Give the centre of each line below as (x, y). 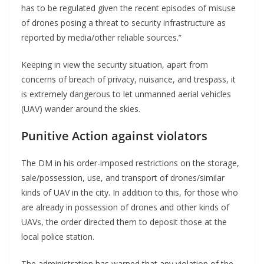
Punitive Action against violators (114, 136)
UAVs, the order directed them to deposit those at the (124, 222)
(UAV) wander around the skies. (83, 109)
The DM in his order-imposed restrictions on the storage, (130, 163)
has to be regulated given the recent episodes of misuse (128, 8)
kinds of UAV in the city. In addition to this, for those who (130, 193)
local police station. (60, 237)
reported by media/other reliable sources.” (104, 38)
